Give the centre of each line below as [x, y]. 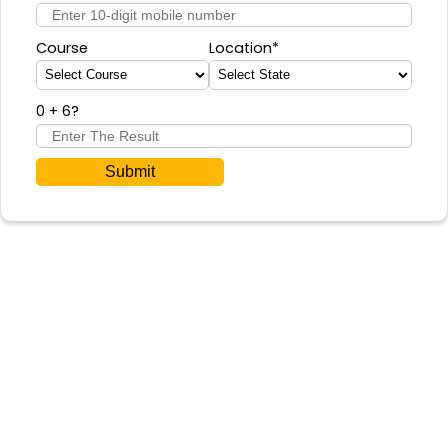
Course [62, 47]
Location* [244, 47]
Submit [130, 171]
